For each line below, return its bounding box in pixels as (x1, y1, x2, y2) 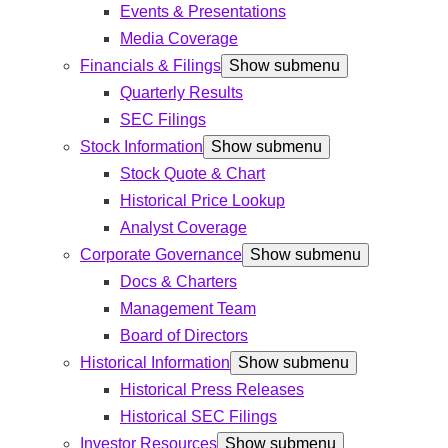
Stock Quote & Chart (120, 165, 265, 183)
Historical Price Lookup (120, 192, 285, 210)
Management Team (120, 300, 256, 318)
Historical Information (80, 354, 230, 372)
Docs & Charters (120, 273, 237, 291)
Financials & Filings (80, 57, 221, 75)
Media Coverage (120, 30, 238, 48)
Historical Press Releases (120, 381, 304, 399)
